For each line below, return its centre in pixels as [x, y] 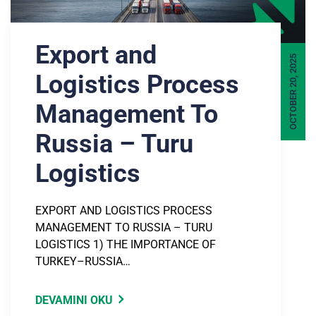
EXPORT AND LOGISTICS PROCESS [124, 211]
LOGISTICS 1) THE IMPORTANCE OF [126, 245]
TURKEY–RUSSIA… [83, 262]
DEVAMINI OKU [74, 300]
